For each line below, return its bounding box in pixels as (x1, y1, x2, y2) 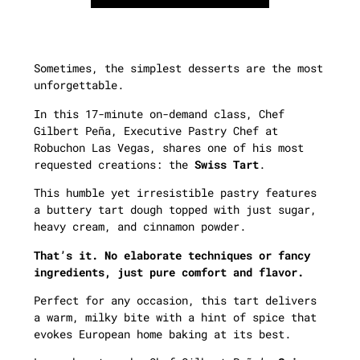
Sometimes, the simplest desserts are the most (34, 60, 323, 76)
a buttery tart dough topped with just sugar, (34, 202, 317, 218)
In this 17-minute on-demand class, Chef (34, 105, 284, 121)
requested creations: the (34, 156, 194, 172)
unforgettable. (34, 77, 124, 93)
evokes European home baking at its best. (34, 325, 291, 342)
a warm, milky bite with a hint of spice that (34, 309, 317, 325)
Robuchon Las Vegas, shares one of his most (34, 139, 304, 155)
